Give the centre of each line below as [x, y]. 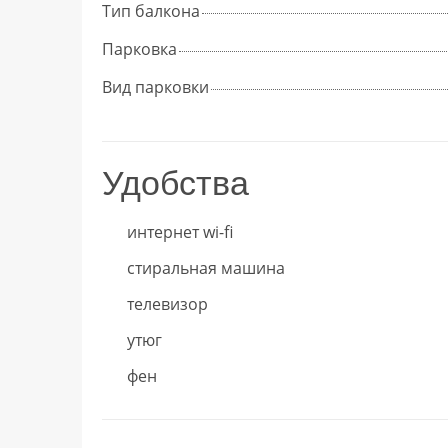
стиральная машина [206, 267]
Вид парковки [155, 86]
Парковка [139, 48]
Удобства [175, 182]
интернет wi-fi [180, 231]
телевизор [167, 303]
